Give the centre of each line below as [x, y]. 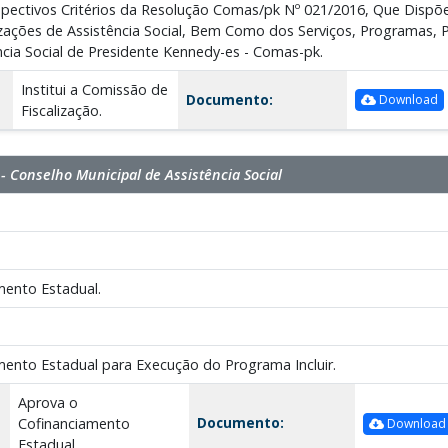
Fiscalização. [61, 110]
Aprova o [47, 402]
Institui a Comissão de [94, 89]
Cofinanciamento [73, 423]
